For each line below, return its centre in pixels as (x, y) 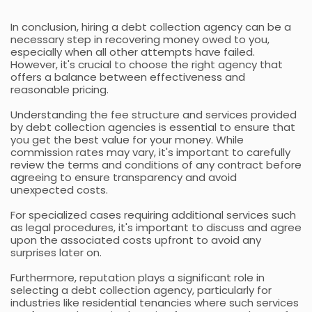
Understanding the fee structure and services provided (154, 114)
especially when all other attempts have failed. (133, 52)
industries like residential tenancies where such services (155, 302)
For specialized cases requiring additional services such (153, 214)
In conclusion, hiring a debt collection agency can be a (151, 26)
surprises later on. (56, 252)
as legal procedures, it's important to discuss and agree (156, 227)
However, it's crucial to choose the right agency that (147, 64)
